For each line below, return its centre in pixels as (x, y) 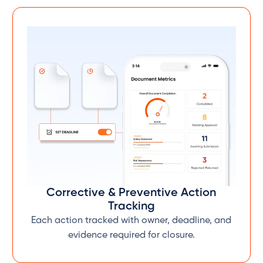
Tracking (131, 207)
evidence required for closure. (131, 235)
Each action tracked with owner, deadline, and (131, 221)
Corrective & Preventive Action (131, 193)
